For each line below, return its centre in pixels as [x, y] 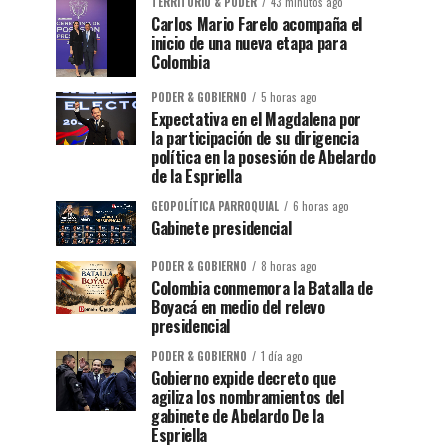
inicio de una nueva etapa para [249, 43]
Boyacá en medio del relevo [238, 306]
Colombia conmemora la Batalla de [262, 287]
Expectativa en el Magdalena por [256, 118]
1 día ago [282, 355]
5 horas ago [289, 96]
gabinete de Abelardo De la [237, 415]
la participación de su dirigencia [255, 137]
